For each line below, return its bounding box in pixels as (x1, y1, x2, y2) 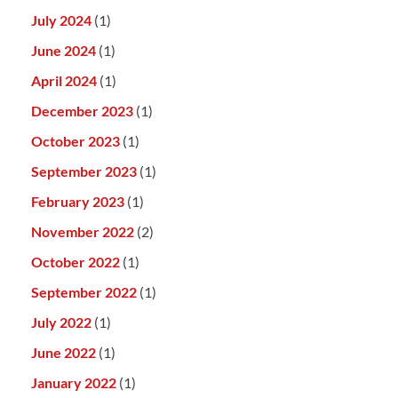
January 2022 (31, 374, 116, 392)
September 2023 (31, 163, 137, 180)
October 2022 (31, 253, 120, 271)
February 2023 (31, 193, 124, 211)
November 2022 (31, 223, 134, 241)
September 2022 (31, 283, 137, 301)
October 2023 (31, 132, 120, 150)
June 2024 (31, 42, 96, 60)
